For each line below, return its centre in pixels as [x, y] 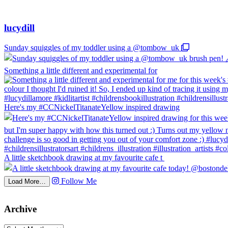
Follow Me [79, 181]
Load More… [27, 182]
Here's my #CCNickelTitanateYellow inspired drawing [92, 107]
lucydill [19, 28]
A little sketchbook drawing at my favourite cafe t [83, 158]
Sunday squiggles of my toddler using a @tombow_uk [93, 48]
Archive [20, 209]
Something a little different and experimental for [81, 71]
